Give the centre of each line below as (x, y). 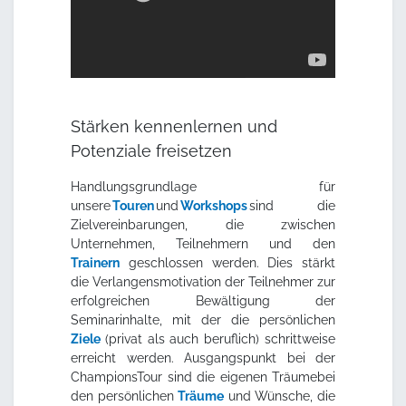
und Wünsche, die (280, 396)
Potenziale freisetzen (151, 151)
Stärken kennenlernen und (174, 127)
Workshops (214, 206)
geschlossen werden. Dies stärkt (227, 263)
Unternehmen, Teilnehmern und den (203, 244)
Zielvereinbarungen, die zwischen (203, 225)
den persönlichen (125, 396)
